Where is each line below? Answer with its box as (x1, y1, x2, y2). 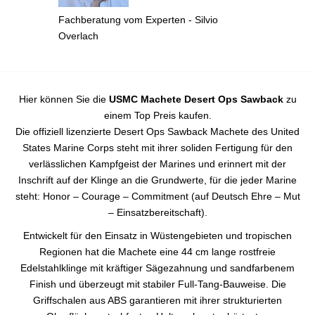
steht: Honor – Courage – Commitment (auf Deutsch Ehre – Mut (15, 190, 300, 202)
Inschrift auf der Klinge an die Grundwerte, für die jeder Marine (18, 174, 297, 186)
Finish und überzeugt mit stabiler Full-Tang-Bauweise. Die (29, 278, 286, 290)
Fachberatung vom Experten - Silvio (58, 13, 218, 25)
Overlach (58, 30, 98, 41)
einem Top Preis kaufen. (103, 109, 212, 121)
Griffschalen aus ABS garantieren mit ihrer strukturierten (33, 294, 282, 306)
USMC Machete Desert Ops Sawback (108, 93, 283, 105)
